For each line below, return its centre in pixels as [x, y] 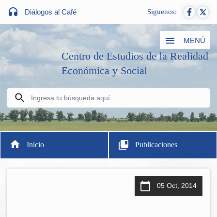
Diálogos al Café [51, 12]
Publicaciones [156, 145]
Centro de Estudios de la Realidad [135, 56]
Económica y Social [104, 71]
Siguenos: [162, 12]
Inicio [36, 145]
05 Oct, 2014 [177, 185]
